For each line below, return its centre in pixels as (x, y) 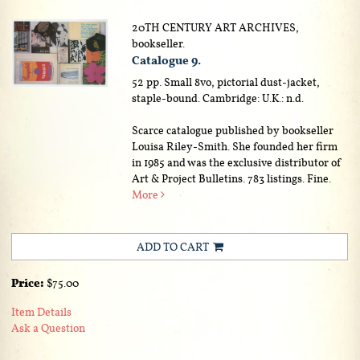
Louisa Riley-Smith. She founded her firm (235, 146)
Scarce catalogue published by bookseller (233, 130)
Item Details (41, 311)
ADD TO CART (172, 246)
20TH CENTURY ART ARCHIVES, (216, 27)
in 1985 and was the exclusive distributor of (237, 162)
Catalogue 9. (167, 60)
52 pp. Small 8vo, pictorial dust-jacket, (226, 82)
